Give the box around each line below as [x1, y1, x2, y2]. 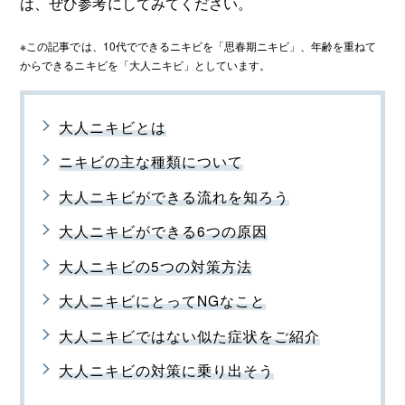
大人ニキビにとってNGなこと [58, 290, 266, 311]
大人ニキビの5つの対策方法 [58, 255, 252, 276]
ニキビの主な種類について [58, 151, 243, 172]
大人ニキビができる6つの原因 [58, 221, 268, 241]
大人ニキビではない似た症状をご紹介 [58, 325, 320, 345]
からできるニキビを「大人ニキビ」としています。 [20, 57, 270, 73]
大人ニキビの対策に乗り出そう [58, 360, 274, 381]
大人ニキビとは [58, 116, 166, 137]
